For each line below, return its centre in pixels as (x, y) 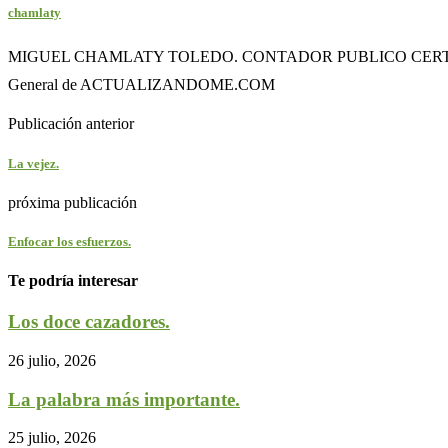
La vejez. (33, 163)
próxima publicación (72, 202)
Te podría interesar (73, 281)
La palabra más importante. (124, 399)
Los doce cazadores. (89, 322)
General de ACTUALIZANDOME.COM (141, 85)
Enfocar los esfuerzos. (69, 241)
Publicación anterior (71, 124)
